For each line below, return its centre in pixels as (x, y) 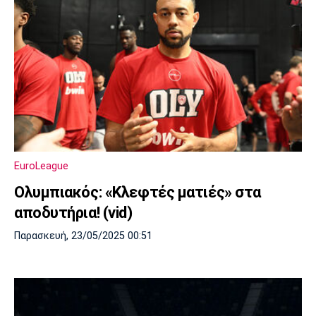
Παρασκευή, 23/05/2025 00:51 (83, 236)
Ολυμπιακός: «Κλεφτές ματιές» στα (138, 192)
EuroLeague (41, 165)
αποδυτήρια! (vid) (73, 212)
